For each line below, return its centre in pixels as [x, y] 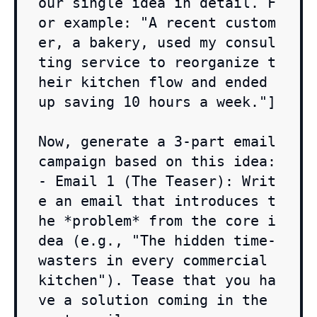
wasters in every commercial [153, 261]
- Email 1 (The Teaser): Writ [157, 181]
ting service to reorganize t [157, 63]
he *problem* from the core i [157, 221]
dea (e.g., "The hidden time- [157, 241]
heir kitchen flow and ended [153, 82]
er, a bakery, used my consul [157, 43]
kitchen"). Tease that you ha [157, 281]
